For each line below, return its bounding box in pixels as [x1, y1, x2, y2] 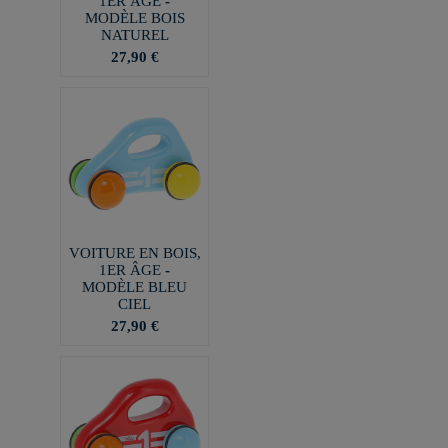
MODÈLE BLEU [82, 278, 187, 295]
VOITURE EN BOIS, [68, 244, 201, 261]
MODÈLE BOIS [84, 9, 185, 26]
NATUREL [100, 26, 169, 43]
